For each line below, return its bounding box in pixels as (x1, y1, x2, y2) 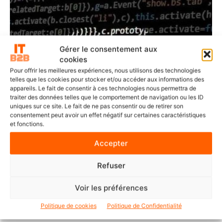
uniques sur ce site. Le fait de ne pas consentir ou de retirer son (10, 102, 183, 110)
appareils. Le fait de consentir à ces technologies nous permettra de (10, 84, 196, 92)
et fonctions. (10, 120, 44, 128)
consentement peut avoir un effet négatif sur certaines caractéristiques (10, 111, 206, 119)
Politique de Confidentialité (107, 202, 182, 210)
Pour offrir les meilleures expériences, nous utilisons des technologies (10, 66, 201, 74)
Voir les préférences (74, 183, 148, 192)
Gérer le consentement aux (59, 44, 157, 54)
